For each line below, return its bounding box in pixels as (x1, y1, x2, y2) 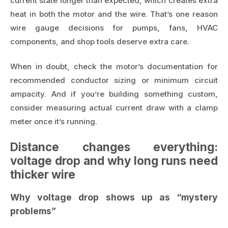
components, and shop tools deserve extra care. (10, 36, 189, 46)
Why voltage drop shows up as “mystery (10, 192, 218, 203)
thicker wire (10, 167, 75, 181)
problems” (10, 206, 56, 217)
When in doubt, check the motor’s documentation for (10, 62, 218, 72)
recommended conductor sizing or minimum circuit (10, 75, 218, 85)
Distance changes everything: (10, 139, 218, 154)
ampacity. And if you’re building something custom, (10, 89, 218, 99)
